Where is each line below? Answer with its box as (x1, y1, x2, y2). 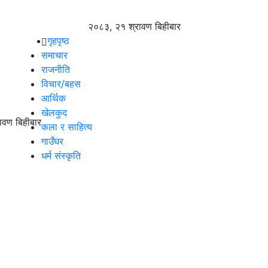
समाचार (41, 49, 68, 61)
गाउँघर (41, 135, 63, 147)
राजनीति (41, 63, 70, 75)
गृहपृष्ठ (47, 35, 69, 47)
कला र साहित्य (41, 121, 92, 133)
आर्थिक (41, 92, 66, 104)
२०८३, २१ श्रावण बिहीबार (87, 20, 181, 32)
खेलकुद (41, 106, 67, 118)
